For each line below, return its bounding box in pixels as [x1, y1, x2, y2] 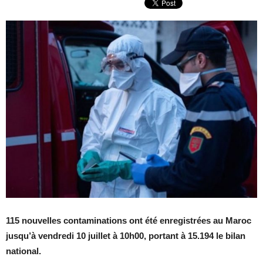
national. [6, 245, 41, 256]
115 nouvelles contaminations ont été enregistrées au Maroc [6, 215, 251, 225]
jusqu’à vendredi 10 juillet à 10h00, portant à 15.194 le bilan [6, 230, 245, 241]
